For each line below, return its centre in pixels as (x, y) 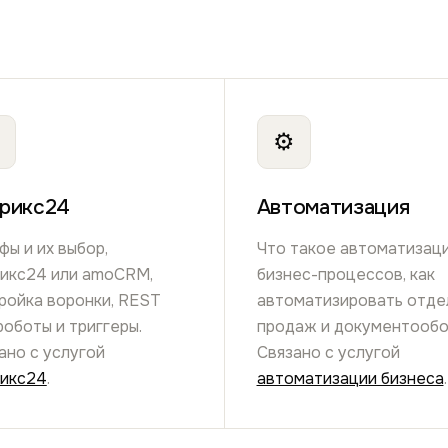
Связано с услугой (328, 352)
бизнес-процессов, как (345, 274)
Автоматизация (333, 207)
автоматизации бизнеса (350, 378)
